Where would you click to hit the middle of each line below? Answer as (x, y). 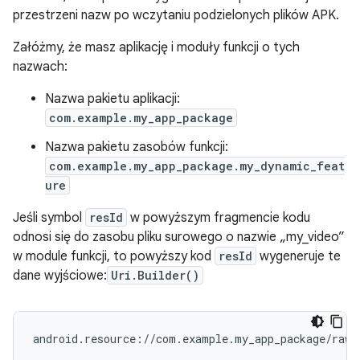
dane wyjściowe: (60, 276)
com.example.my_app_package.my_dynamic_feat (197, 166)
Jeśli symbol (49, 218)
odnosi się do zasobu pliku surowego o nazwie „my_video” (179, 237)
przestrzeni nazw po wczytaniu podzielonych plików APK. (176, 15)
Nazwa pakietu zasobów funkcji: (137, 147)
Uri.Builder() (155, 275)
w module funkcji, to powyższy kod (114, 256)
